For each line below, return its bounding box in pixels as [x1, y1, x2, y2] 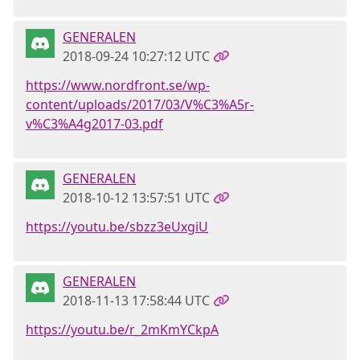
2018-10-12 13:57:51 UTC [63, 189, 210, 207]
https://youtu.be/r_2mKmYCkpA [26, 321, 219, 338]
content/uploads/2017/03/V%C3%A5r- [26, 96, 254, 113]
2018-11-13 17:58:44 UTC [63, 292, 210, 309]
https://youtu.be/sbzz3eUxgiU [26, 218, 208, 235]
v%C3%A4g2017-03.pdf [26, 115, 163, 133]
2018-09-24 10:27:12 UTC [63, 47, 210, 65]
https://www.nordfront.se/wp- [26, 76, 210, 94]
